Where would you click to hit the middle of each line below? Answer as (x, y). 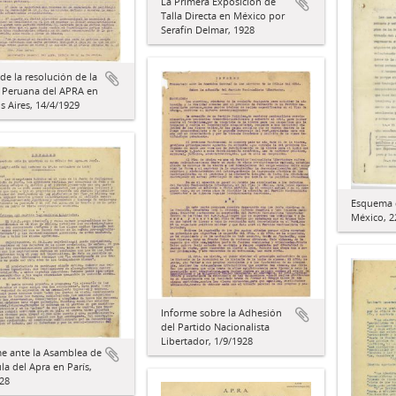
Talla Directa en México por (223, 15)
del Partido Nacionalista (215, 326)
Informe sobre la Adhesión (221, 312)
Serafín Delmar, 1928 (208, 30)
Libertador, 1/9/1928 (207, 340)
